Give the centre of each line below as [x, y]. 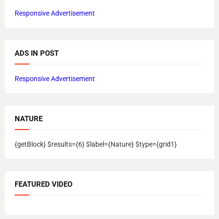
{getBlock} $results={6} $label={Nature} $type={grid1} [96, 144]
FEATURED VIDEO [44, 185]
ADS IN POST [37, 54]
